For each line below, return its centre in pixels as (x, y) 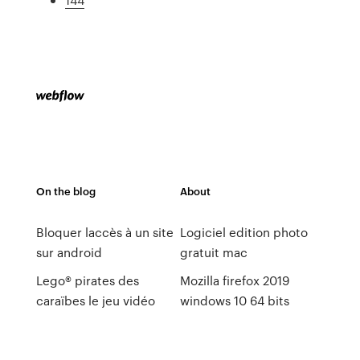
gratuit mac (213, 252)
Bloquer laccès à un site (104, 232)
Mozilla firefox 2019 (234, 280)
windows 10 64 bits (234, 301)
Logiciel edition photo (243, 232)
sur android (69, 252)
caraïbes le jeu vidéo (95, 301)
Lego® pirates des (87, 280)
